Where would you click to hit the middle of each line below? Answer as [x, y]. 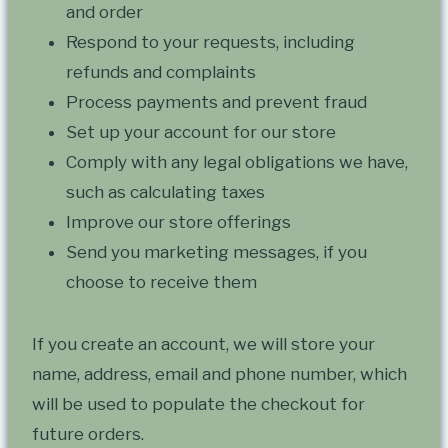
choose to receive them [161, 282]
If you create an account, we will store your [203, 344]
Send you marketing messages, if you [216, 252]
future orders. [88, 434]
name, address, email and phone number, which [219, 374]
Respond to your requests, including [210, 42]
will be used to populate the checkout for [198, 404]
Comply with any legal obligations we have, [237, 162]
